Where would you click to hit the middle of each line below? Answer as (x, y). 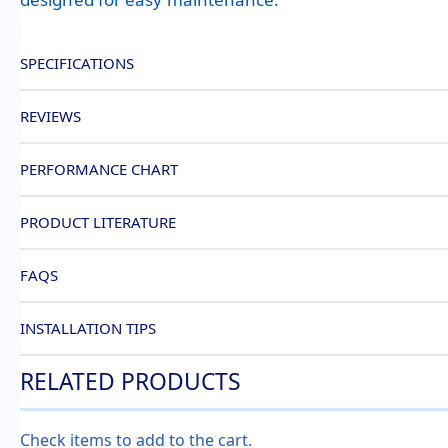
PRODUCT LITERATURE (98, 221)
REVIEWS (50, 115)
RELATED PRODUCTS (130, 381)
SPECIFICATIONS (77, 62)
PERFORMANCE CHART (99, 168)
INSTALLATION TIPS (88, 327)
